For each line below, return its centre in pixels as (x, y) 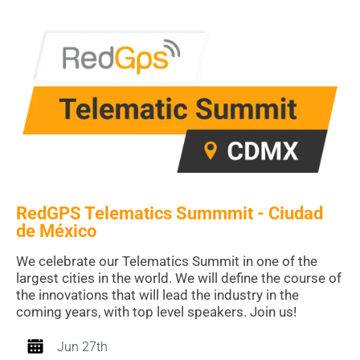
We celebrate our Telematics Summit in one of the (167, 262)
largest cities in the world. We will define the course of (179, 278)
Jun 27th (82, 347)
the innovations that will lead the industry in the (157, 295)
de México (56, 231)
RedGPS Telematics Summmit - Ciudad (170, 214)
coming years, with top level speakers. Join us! (156, 312)
